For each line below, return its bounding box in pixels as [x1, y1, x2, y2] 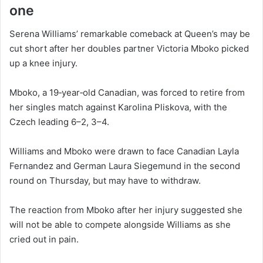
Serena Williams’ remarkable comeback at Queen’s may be [9, 28, 250, 40]
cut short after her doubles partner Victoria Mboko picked [9, 43, 249, 55]
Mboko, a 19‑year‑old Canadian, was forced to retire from [9, 87, 245, 99]
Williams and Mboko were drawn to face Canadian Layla [9, 146, 239, 157]
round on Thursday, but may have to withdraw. [9, 175, 201, 187]
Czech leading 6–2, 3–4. [9, 116, 112, 128]
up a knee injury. [9, 58, 77, 69]
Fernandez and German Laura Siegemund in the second [9, 160, 240, 172]
